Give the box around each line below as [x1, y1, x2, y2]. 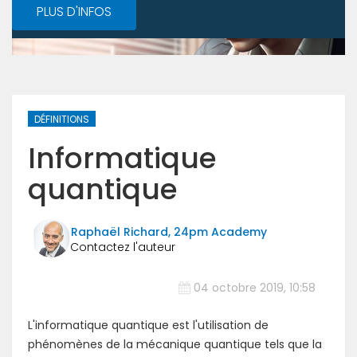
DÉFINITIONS [34, 112, 89, 126]
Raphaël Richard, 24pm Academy [71, 223, 267, 240]
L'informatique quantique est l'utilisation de [28, 317, 269, 333]
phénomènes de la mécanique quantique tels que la [28, 336, 322, 352]
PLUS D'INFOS [37, 2, 112, 21]
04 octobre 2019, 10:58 [194, 280, 316, 296]
